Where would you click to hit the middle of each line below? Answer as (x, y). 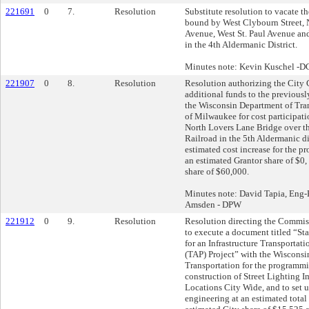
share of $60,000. (217, 171)
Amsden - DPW (213, 205)
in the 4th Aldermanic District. (241, 44)
